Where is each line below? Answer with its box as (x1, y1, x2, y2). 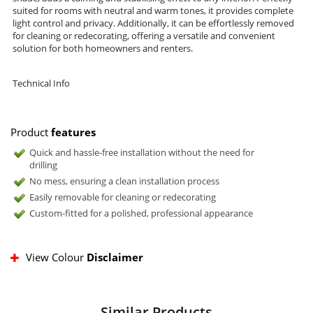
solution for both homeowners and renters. (13, 42, 193, 55)
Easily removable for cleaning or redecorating (29, 191, 216, 204)
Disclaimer (87, 250, 143, 265)
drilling (29, 159, 57, 172)
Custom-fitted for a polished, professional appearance (29, 207, 253, 220)
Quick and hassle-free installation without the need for (29, 146, 254, 159)
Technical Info (13, 77, 70, 90)
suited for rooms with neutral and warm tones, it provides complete (13, 4, 293, 17)
